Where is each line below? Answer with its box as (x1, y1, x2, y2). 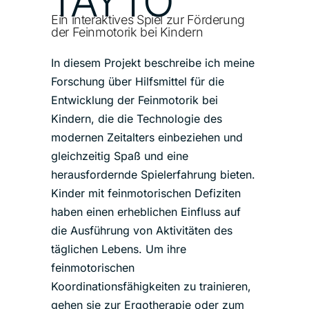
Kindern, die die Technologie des (51, 112, 222, 126)
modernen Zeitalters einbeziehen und (51, 130, 243, 144)
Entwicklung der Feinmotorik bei (51, 93, 218, 107)
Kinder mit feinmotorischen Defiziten (51, 186, 241, 200)
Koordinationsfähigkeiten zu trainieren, (51, 279, 251, 293)
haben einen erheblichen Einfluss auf (51, 205, 241, 219)
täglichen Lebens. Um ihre (51, 242, 186, 256)
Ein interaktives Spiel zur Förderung (51, 12, 246, 27)
